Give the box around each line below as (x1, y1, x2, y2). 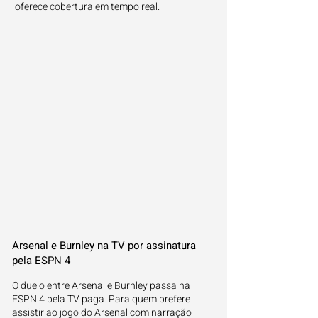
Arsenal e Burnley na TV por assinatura (12, 238, 196, 253)
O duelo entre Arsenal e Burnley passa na (12, 278, 190, 293)
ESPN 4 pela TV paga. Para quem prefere (12, 292, 190, 307)
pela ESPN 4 (12, 253, 70, 268)
